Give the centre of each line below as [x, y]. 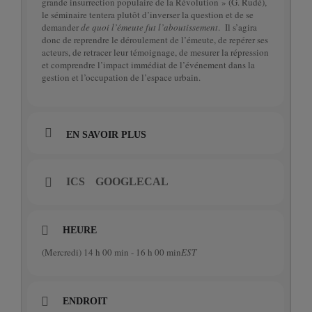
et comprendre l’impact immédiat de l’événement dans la [148, 65]
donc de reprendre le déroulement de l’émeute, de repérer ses [155, 40]
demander [61, 27]
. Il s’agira [237, 27]
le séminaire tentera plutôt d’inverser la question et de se [148, 15]
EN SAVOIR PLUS [106, 135]
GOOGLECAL [132, 181]
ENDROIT [85, 301]
